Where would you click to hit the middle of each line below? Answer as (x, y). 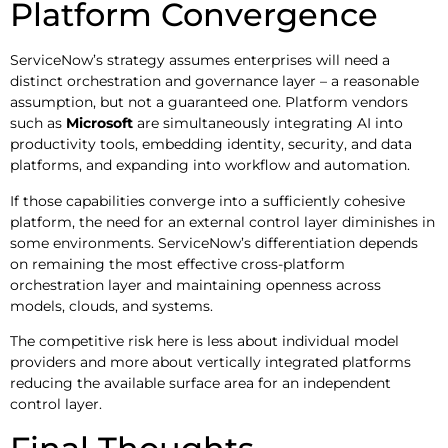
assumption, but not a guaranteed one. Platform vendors (209, 102)
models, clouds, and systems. (111, 305)
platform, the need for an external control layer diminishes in (222, 221)
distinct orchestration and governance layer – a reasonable (214, 81)
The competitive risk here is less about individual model (204, 341)
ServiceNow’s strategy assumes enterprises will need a (200, 60)
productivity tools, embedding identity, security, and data (211, 144)
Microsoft (99, 123)
